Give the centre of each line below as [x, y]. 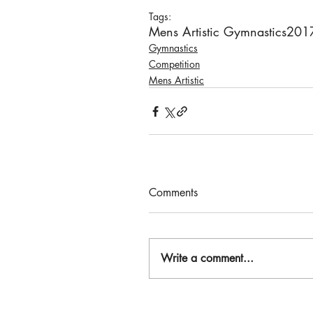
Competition [174, 64]
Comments [173, 193]
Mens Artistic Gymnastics [218, 32]
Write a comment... [207, 259]
